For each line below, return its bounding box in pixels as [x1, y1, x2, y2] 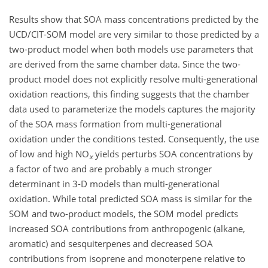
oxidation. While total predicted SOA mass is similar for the [9, 193, 252, 205]
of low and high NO [9, 148, 89, 160]
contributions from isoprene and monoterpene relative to [9, 252, 245, 265]
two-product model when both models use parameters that [9, 43, 253, 56]
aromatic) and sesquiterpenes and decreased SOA [9, 237, 213, 250]
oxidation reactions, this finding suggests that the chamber [9, 88, 249, 100]
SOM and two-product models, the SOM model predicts [9, 208, 238, 220]
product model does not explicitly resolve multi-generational [9, 73, 258, 86]
